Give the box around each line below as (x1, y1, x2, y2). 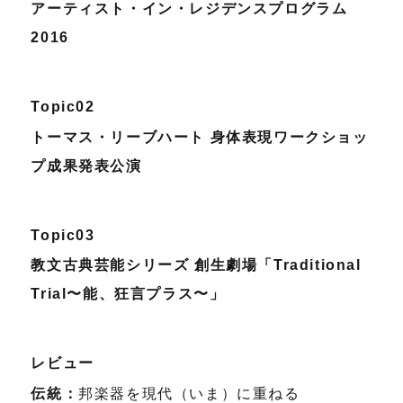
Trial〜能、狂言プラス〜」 (31, 286, 226, 302)
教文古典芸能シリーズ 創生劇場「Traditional (31, 257, 362, 273)
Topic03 (31, 227, 95, 243)
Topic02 (31, 98, 95, 114)
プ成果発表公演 (31, 157, 142, 174)
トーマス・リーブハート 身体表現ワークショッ (31, 129, 369, 145)
